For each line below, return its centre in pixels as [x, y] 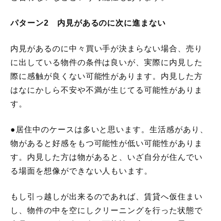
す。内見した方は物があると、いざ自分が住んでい [106, 157]
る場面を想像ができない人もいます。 [81, 171]
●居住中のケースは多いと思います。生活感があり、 [109, 129]
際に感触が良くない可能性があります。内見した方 [106, 76]
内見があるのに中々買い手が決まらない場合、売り [106, 48]
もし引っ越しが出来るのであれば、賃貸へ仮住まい [106, 196]
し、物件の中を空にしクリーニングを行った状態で [106, 210]
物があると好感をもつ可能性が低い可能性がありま [106, 143]
